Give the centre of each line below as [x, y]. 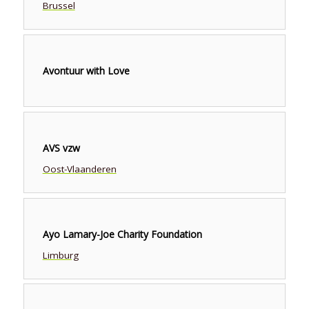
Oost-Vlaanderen [79, 169]
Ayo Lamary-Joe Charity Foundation [122, 234]
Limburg [60, 255]
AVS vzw [61, 148]
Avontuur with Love [86, 71]
